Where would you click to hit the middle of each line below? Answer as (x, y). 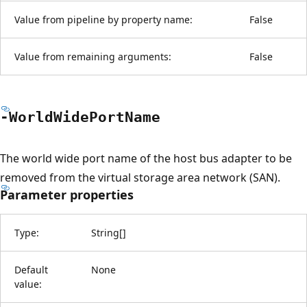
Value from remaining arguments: (93, 56)
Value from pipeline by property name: (103, 19)
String (105, 232)
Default (31, 269)
